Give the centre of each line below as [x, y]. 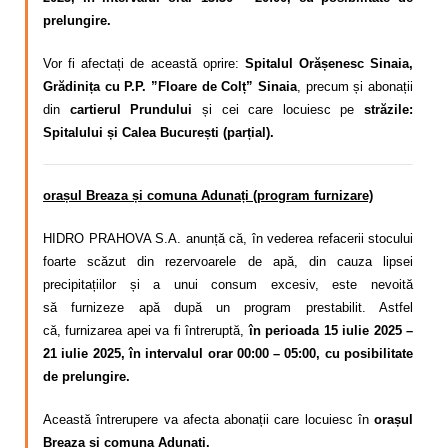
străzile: [388, 109]
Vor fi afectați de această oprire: [144, 63]
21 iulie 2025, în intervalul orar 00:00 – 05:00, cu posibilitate [228, 354]
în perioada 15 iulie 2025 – [331, 331]
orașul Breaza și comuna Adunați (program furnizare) [208, 196]
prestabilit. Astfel [352, 308]
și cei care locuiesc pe [278, 109]
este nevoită [373, 285]
